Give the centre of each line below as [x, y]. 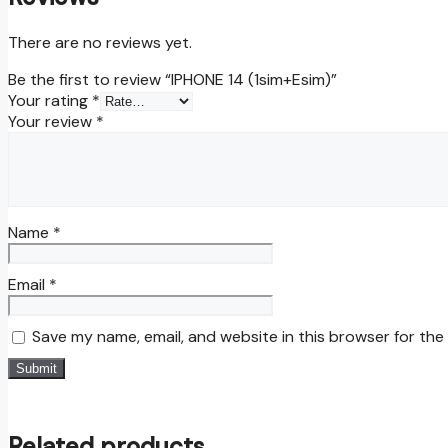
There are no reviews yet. [100, 42]
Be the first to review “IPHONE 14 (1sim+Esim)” [172, 79]
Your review [52, 121]
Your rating [50, 100]
